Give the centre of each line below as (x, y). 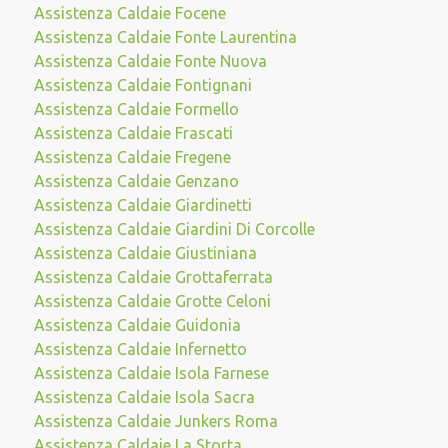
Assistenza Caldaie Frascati (133, 133)
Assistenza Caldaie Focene (129, 13)
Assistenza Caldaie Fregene (132, 157)
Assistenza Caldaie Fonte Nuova (150, 61)
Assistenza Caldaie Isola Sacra (144, 397)
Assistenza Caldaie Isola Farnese (151, 373)
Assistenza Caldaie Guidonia (137, 325)
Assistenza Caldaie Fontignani (142, 85)
